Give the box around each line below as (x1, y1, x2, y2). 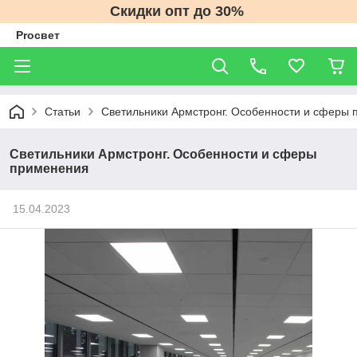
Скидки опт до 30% (109, 3, 248, 19)
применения (10, 162, 88, 175)
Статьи (45, 105, 80, 118)
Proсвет (16, 29, 60, 41)
